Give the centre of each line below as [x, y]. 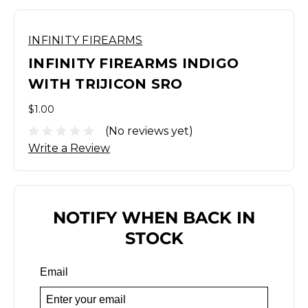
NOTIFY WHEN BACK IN [154, 217]
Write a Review [69, 148]
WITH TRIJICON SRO [106, 84]
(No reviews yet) [149, 131]
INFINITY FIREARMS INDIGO [133, 63]
